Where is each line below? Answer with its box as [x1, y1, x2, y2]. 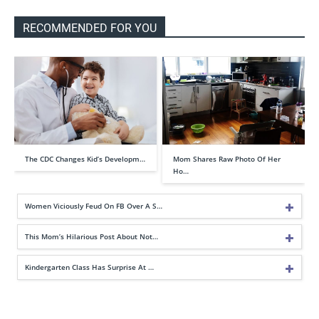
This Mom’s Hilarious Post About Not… [25, 231, 158, 241]
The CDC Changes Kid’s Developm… [25, 153, 145, 164]
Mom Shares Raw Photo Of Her [173, 153, 281, 164]
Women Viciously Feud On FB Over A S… [25, 200, 162, 211]
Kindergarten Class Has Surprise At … [25, 261, 154, 272]
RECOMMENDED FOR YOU [23, 21, 157, 36]
